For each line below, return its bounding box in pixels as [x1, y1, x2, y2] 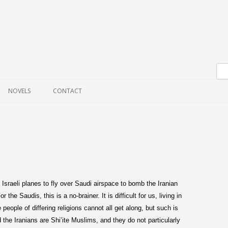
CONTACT [53, 87, 82, 95]
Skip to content [43, 41, 93, 51]
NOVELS [8, 87, 31, 95]
